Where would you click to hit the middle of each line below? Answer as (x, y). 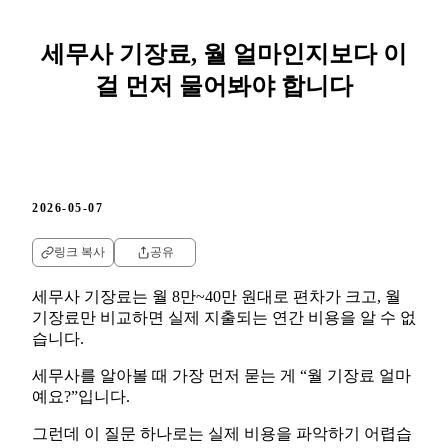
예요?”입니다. (81, 396)
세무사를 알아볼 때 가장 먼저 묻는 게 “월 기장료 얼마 (221, 375)
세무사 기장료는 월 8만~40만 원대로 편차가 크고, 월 (216, 296)
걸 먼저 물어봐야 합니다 (224, 85)
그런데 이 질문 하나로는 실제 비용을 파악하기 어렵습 (222, 433)
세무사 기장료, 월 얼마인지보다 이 (224, 53)
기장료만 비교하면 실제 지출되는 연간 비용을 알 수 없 (224, 317)
